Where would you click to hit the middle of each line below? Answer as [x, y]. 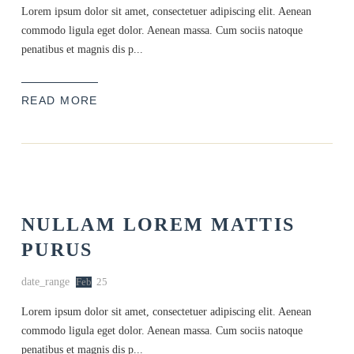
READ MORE [59, 100]
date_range [45, 282]
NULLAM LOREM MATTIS [158, 225]
